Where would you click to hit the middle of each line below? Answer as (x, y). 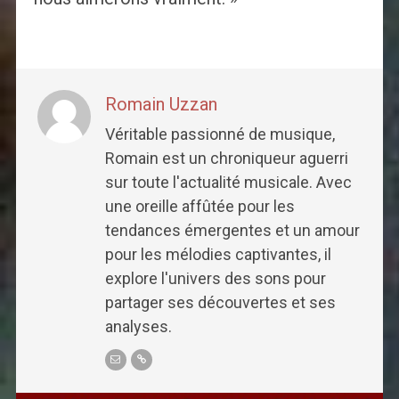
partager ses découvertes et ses (220, 302)
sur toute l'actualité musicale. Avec (228, 182)
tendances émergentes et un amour (232, 230)
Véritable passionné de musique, (220, 134)
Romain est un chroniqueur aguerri (226, 158)
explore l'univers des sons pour (215, 278)
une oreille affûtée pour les (199, 206)
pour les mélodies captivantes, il (218, 254)
